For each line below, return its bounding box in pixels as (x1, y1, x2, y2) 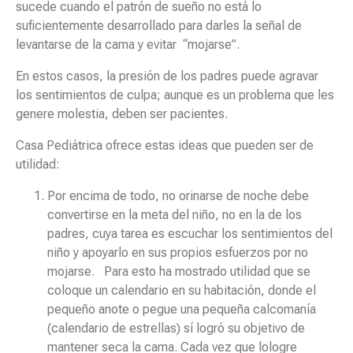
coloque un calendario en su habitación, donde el (47, 283, 316, 299)
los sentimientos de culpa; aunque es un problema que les (16, 87, 334, 103)
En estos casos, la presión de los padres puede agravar (16, 69, 318, 84)
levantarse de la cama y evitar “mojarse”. (16, 37, 243, 53)
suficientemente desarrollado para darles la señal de (16, 18, 302, 34)
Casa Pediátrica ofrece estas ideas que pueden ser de (16, 138, 314, 154)
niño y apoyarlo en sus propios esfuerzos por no (47, 245, 308, 261)
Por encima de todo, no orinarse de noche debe (47, 188, 309, 204)
